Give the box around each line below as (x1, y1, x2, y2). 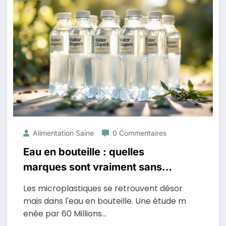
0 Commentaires (112, 129, 166, 137)
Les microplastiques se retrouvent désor (23, 183, 183, 194)
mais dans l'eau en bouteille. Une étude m (23, 195, 186, 207)
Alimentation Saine (32, 129, 94, 137)
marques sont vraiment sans (23, 161, 162, 173)
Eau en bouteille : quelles (23, 146, 144, 158)
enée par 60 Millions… (23, 208, 106, 219)
